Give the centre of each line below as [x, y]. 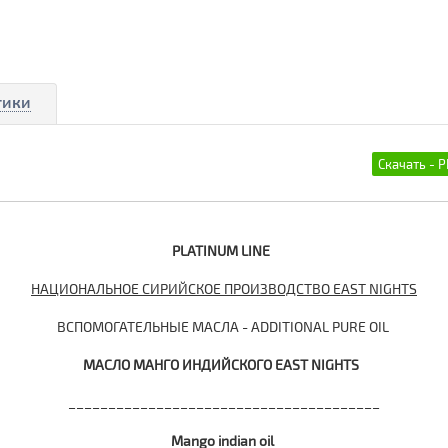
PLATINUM [205, 250]
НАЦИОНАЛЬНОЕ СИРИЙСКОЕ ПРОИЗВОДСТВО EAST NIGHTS [224, 288]
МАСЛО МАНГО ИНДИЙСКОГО [179, 364]
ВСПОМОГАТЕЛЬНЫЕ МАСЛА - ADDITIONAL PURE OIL [224, 326]
